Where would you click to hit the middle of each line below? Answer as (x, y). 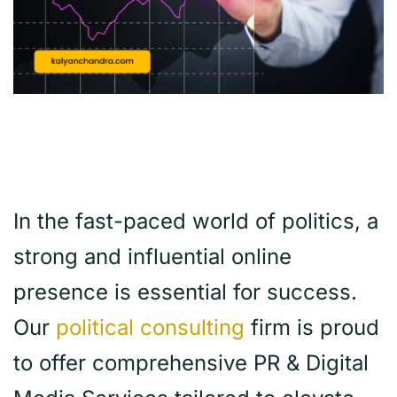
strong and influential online (152, 257)
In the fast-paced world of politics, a (196, 222)
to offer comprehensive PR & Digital (191, 363)
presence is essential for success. (185, 292)
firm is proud (312, 328)
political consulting (150, 328)
